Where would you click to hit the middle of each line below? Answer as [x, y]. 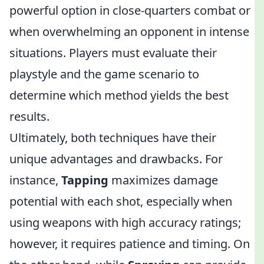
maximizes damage [163, 180]
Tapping [85, 180]
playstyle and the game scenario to [104, 74]
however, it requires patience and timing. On [130, 244]
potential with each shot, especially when [121, 201]
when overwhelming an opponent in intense [129, 32]
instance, [35, 180]
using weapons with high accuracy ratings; [125, 222]
